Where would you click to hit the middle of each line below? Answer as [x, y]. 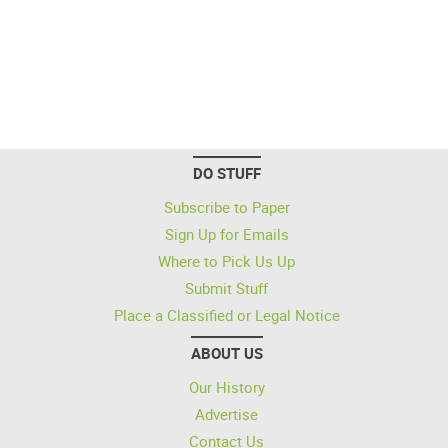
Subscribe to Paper [226, 207]
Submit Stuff [226, 288]
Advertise [226, 414]
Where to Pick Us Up [226, 261]
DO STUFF [226, 173]
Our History [226, 387]
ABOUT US [226, 353]
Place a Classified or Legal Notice [226, 315]
